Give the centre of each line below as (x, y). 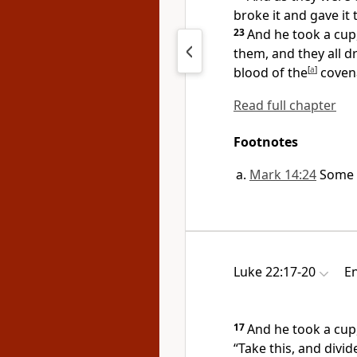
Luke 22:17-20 (275, 272)
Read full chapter (285, 105)
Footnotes (266, 142)
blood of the (271, 73)
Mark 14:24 (283, 175)
